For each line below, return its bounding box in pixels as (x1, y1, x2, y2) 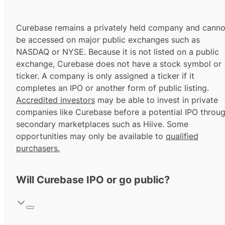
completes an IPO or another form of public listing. (16, 83, 209, 93)
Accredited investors (16, 95, 95, 105)
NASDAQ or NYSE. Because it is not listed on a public (16, 47, 219, 57)
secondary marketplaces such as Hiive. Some (16, 119, 188, 130)
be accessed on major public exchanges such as (16, 35, 200, 45)
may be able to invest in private (95, 95, 218, 105)
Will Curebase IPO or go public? (16, 174, 170, 186)
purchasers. (16, 143, 60, 154)
